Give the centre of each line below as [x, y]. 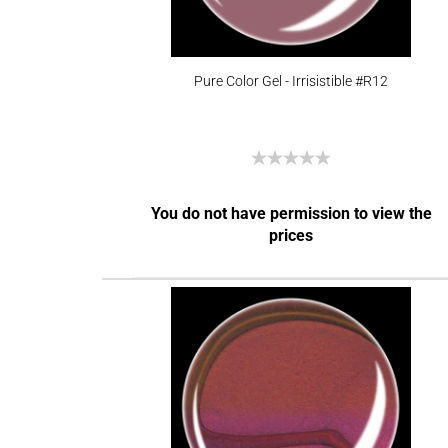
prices [291, 235]
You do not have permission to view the [291, 213]
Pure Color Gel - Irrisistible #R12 [291, 81]
